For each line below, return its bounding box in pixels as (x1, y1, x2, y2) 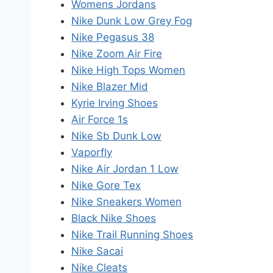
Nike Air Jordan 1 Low (71, 163, 179, 175)
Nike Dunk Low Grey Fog (71, 15, 192, 27)
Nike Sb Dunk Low (71, 130, 161, 142)
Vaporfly (71, 146, 112, 158)
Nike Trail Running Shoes (71, 229, 193, 241)
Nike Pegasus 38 (71, 31, 154, 43)
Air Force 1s (71, 113, 128, 126)
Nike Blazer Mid (71, 80, 148, 93)
